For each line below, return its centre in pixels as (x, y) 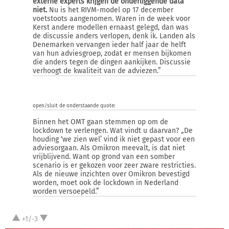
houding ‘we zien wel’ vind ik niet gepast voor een (114, 139)
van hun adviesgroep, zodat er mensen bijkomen (112, 53)
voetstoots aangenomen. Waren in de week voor (111, 19)
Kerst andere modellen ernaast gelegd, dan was (111, 27)
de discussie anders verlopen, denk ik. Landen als (114, 36)
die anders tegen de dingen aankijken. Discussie (112, 62)
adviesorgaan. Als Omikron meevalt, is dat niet (109, 148)
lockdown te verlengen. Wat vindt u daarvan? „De (113, 131)
